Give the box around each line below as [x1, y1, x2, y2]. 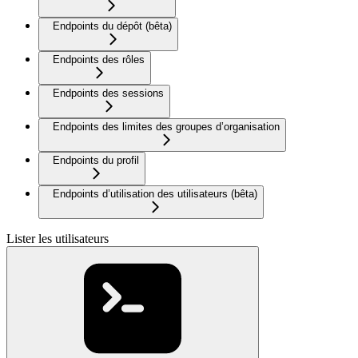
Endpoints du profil [53, 154, 139, 167]
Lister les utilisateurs [6, 232, 109, 246]
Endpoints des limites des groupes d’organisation [53, 121, 280, 133]
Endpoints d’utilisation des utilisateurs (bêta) [53, 188, 257, 201]
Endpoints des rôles [53, 54, 145, 66]
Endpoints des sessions [53, 87, 164, 100]
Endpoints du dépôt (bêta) [53, 20, 172, 33]
